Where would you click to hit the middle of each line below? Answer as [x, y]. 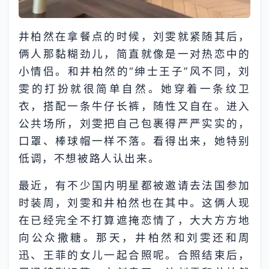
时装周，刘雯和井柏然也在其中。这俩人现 [134, 202]
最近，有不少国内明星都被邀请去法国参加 [134, 185]
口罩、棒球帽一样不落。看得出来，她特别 [134, 141]
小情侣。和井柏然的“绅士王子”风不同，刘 [134, 71]
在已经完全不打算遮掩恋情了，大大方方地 [134, 220]
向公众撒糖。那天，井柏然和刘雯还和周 [134, 237]
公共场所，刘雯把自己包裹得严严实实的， [134, 123]
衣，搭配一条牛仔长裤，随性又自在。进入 [134, 106]
